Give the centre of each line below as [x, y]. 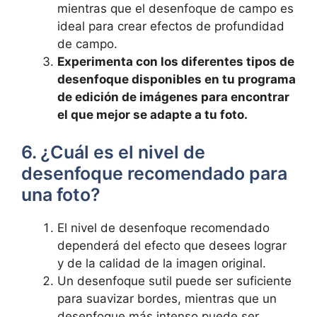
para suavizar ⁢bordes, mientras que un [167, 299]
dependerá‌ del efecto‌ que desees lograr [172, 246]
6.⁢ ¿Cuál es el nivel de [113, 152]
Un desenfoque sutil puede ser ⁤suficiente [174, 281]
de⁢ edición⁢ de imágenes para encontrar [173, 97]
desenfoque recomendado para [154, 173]
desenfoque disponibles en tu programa [177, 79]
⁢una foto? [61, 195]
